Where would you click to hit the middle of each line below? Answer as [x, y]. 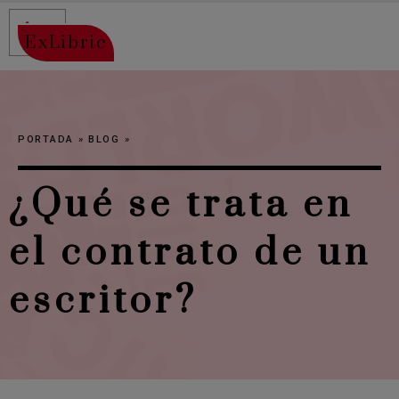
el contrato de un [190, 253]
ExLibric [66, 43]
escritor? [103, 301]
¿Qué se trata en [181, 205]
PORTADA [46, 139]
